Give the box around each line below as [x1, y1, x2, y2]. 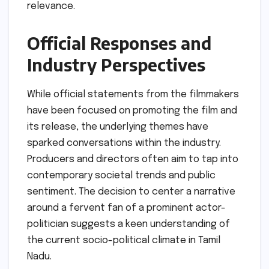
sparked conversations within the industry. [27, 138, 221, 148]
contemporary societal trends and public [27, 170, 216, 181]
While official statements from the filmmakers [27, 89, 239, 100]
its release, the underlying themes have [27, 121, 208, 132]
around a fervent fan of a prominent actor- [27, 202, 226, 213]
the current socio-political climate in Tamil [27, 235, 220, 246]
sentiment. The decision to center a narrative [27, 186, 235, 197]
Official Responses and [27, 32, 211, 53]
